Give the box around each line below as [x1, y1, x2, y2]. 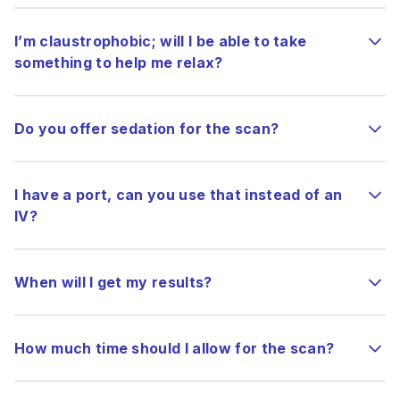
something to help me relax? [14, 54, 223, 71]
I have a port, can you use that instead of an [14, 186, 343, 204]
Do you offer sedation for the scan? [14, 120, 279, 137]
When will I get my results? [14, 273, 212, 291]
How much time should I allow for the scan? [14, 339, 335, 357]
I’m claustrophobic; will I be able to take [14, 32, 307, 50]
